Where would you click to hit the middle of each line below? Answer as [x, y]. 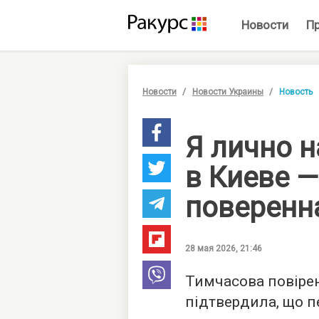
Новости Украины [228, 92]
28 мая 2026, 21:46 [224, 249]
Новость [296, 92]
